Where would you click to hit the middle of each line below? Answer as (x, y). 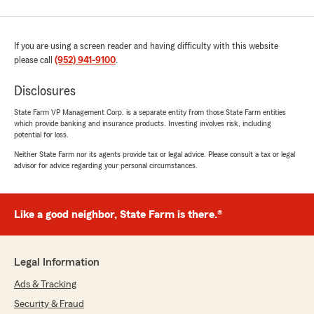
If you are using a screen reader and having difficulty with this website (146, 47)
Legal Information (57, 262)
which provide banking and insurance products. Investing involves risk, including (143, 124)
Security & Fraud (49, 305)
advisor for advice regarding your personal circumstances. (106, 166)
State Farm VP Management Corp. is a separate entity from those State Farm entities (150, 112)
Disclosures (45, 91)
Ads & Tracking (45, 285)
